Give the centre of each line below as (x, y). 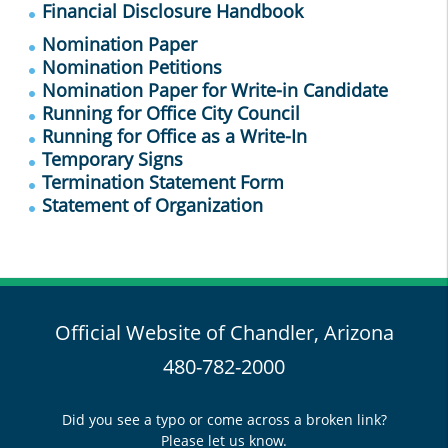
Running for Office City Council (171, 113)
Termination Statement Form (163, 182)
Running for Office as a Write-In (174, 136)
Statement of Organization (152, 205)
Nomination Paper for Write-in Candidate (215, 90)
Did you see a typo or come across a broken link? (224, 419)
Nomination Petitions (132, 67)
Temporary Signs (112, 159)
